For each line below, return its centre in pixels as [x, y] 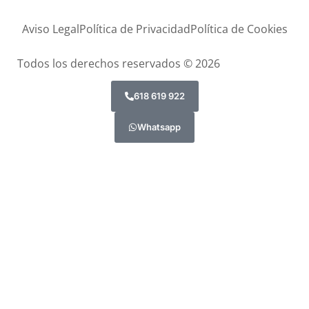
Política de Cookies [239, 29]
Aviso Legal [50, 29]
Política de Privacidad [134, 29]
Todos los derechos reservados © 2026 [119, 64]
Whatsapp [159, 127]
